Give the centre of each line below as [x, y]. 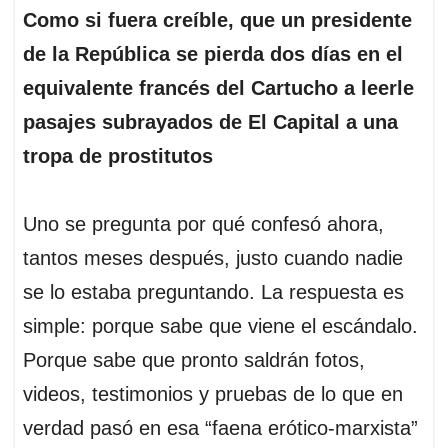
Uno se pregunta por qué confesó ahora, [203, 224]
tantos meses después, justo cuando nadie [213, 258]
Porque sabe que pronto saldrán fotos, [194, 360]
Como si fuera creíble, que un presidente [217, 20]
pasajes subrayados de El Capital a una [210, 122]
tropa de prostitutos [118, 156]
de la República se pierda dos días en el [213, 54]
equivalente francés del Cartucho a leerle [218, 88]
